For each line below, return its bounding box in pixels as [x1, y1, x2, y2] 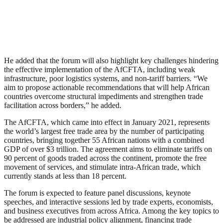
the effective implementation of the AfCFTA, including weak [4, 65, 195, 74]
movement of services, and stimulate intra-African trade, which [4, 163, 201, 172]
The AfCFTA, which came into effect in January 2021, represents [4, 118, 210, 127]
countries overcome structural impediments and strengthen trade [4, 92, 203, 101]
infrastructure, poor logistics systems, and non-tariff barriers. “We [4, 74, 208, 83]
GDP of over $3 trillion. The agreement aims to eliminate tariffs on [4, 145, 212, 154]
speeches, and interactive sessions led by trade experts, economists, [4, 198, 213, 207]
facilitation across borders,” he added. [4, 101, 121, 110]
